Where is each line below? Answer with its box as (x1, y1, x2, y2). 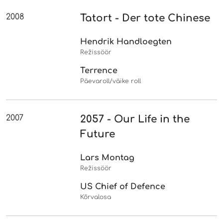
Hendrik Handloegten (80, 37, 172, 46)
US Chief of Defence (80, 182, 166, 191)
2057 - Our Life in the (80, 113, 190, 125)
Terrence (80, 66, 118, 75)
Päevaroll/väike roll (80, 77, 141, 85)
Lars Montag (80, 153, 135, 162)
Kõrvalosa (80, 193, 111, 201)
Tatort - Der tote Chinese (80, 12, 211, 24)
